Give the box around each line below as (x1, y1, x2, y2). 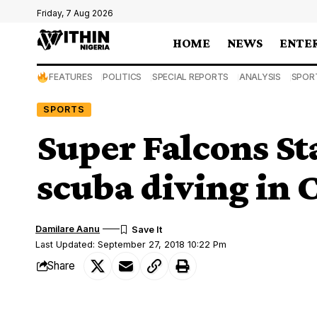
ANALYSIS (238, 71, 281, 82)
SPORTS (42, 103, 85, 115)
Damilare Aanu (35, 223, 100, 234)
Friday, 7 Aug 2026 (37, 8, 113, 18)
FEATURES (49, 71, 93, 82)
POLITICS (103, 71, 142, 82)
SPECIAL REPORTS (151, 71, 229, 82)
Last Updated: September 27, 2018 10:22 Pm (35, 238, 227, 250)
